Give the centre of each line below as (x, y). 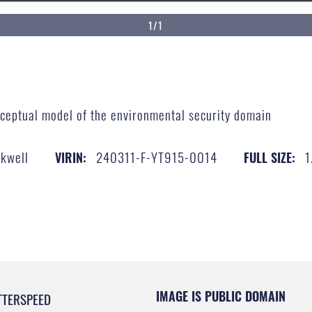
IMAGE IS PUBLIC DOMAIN (221, 296)
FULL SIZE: (269, 157)
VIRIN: (70, 157)
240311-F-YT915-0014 (156, 156)
